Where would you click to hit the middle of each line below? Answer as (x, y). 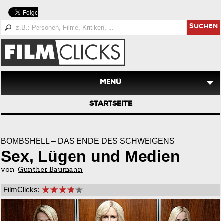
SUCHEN (203, 27)
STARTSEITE (110, 104)
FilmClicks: (21, 190)
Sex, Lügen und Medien (91, 156)
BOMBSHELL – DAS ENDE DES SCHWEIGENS (88, 141)
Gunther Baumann (50, 169)
